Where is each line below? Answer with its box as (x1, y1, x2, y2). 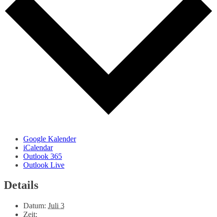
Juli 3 (48, 201, 64, 210)
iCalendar (23, 143, 53, 152)
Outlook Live (23, 160, 64, 169)
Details (4, 179, 38, 192)
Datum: (23, 201, 46, 210)
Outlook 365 (23, 152, 62, 160)
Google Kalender (23, 134, 76, 143)
